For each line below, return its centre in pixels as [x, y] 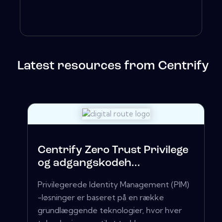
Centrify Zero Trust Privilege [113, 151]
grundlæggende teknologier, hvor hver [110, 210]
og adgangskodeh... [89, 164]
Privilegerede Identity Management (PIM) [113, 185]
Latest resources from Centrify [113, 66]
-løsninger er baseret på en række [101, 197]
